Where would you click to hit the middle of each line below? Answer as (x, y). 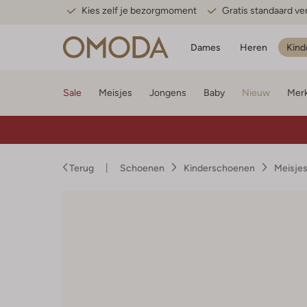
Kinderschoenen (219, 168)
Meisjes (115, 93)
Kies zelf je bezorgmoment (139, 10)
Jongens (168, 93)
